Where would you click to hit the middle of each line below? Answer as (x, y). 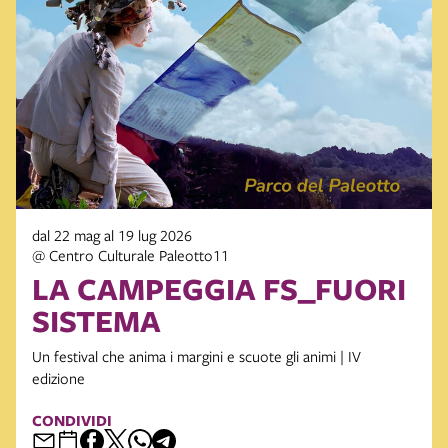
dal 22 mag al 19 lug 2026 (112, 235)
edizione (58, 378)
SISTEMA (96, 321)
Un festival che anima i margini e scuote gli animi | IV (196, 356)
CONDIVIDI (72, 421)
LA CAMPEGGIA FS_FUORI (219, 289)
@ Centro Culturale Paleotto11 (130, 255)
